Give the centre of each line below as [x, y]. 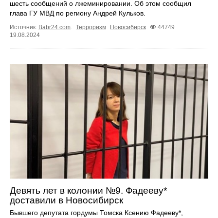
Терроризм [91, 27]
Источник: [24, 27]
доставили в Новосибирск [66, 200]
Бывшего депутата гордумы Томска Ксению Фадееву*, [96, 213]
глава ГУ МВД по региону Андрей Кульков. [78, 13]
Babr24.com [54, 27]
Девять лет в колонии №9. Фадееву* [88, 191]
